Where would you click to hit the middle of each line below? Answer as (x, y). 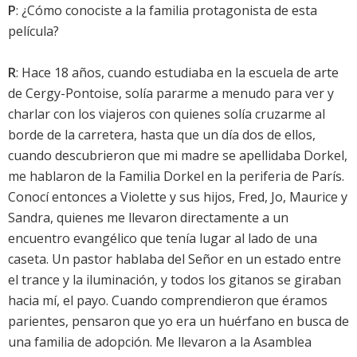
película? (33, 31)
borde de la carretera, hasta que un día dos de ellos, (162, 135)
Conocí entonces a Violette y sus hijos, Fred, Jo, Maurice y (178, 197)
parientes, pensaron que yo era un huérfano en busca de (178, 322)
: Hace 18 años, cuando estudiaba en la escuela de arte (177, 73)
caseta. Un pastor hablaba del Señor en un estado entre (175, 259)
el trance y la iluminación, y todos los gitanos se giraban (175, 280)
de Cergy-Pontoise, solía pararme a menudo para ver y (171, 94)
